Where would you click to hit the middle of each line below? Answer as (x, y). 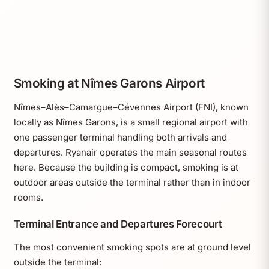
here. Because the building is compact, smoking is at (126, 167)
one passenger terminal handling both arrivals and (120, 137)
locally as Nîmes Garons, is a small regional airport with (131, 122)
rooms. (28, 197)
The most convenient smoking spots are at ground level (132, 247)
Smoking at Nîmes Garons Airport (109, 83)
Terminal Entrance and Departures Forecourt (118, 224)
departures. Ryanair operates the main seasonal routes (130, 152)
